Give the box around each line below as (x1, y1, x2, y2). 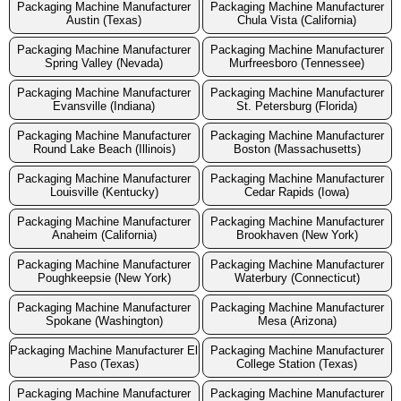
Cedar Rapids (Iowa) (244, 185, 350, 200)
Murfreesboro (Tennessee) (229, 56, 365, 71)
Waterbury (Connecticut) (234, 271, 360, 286)
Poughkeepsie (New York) (37, 271, 171, 286)
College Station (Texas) (236, 357, 358, 371)
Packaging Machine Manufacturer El (10, 344, 199, 358)
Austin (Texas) (66, 13, 142, 28)
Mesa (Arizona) (257, 314, 337, 328)
